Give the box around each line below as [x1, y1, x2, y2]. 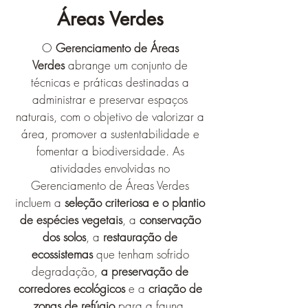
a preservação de [101, 263, 188, 279]
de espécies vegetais [19, 212, 122, 228]
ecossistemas [31, 246, 93, 262]
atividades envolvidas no [50, 160, 170, 176]
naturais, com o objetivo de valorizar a [16, 109, 204, 124]
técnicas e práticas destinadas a [31, 74, 189, 90]
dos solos [43, 229, 86, 245]
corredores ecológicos [18, 280, 125, 296]
